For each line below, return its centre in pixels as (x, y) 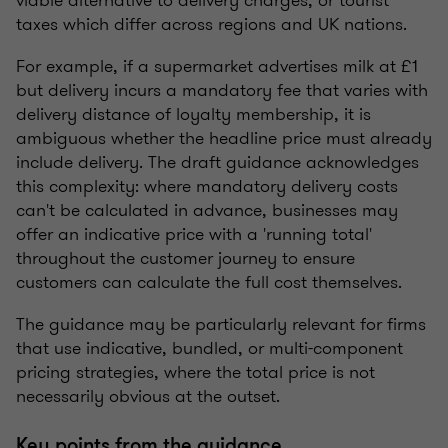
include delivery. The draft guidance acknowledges (217, 161)
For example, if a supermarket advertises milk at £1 (217, 65)
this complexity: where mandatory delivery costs (207, 185)
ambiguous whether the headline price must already (224, 137)
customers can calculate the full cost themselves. (209, 281)
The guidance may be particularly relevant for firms (221, 323)
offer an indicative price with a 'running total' (194, 233)
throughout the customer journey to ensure (185, 257)
